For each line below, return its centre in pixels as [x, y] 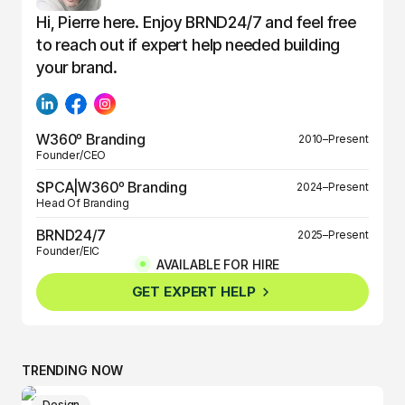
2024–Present [332, 186]
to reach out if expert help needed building [188, 44]
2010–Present [333, 138]
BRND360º [72, 283]
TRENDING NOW [73, 370]
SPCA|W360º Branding [112, 187]
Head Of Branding [83, 202]
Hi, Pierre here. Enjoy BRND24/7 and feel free [196, 22]
